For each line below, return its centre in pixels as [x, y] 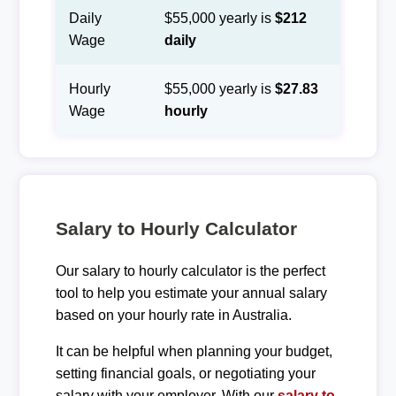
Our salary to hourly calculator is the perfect [190, 270]
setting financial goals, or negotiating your [185, 373]
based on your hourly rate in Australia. [173, 315]
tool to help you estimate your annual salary [191, 293]
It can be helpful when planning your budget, [194, 351]
